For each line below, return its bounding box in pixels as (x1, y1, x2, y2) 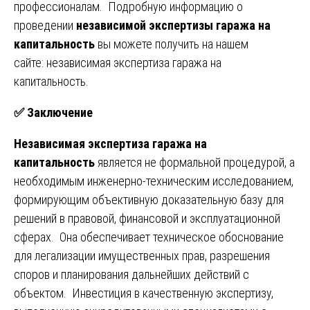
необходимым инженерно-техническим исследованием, (14, 173, 293, 188)
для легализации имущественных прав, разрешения (14, 248, 270, 263)
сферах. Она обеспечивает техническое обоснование (14, 229, 284, 244)
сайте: (14, 55, 46, 70)
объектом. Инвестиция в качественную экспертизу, (14, 285, 273, 300)
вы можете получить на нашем (95, 36, 248, 51)
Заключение (24, 104, 93, 120)
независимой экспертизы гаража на (76, 17, 271, 33)
